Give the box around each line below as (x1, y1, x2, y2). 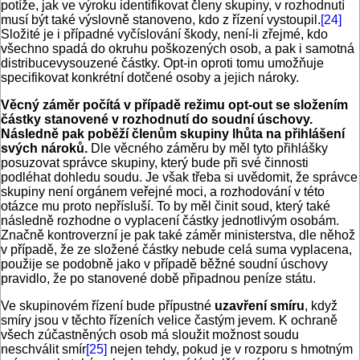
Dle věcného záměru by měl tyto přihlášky (91, 141, 328, 156)
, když (305, 299, 337, 313)
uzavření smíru (215, 299, 305, 313)
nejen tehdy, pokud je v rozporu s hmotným (107, 342, 353, 357)
